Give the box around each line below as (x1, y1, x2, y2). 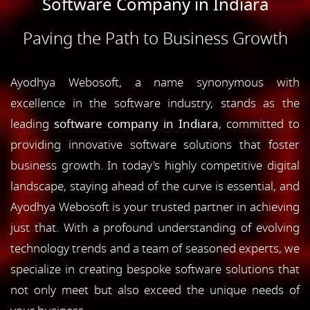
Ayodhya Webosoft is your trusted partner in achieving (10, 198, 300, 216)
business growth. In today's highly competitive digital (10, 156, 300, 174)
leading (10, 115, 54, 133)
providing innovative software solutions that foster (10, 136, 300, 154)
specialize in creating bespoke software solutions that (10, 260, 300, 278)
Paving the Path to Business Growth (22, 26, 288, 51)
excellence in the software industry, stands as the (10, 94, 300, 112)
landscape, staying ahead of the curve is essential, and (10, 177, 300, 195)
